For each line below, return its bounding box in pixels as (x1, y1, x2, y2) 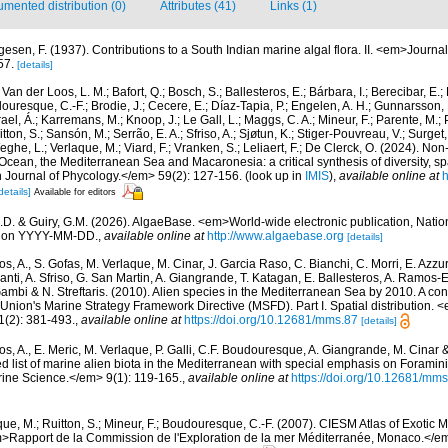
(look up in (242, 169, 305, 183)
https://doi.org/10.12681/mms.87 (184, 313, 358, 327)
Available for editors (34, 186, 116, 197)
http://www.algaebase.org (207, 229, 344, 243)
